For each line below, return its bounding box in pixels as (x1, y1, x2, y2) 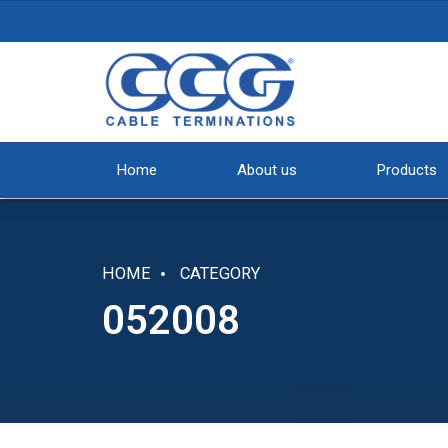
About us (237, 161, 297, 179)
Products (377, 161, 437, 179)
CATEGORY (180, 264, 260, 283)
